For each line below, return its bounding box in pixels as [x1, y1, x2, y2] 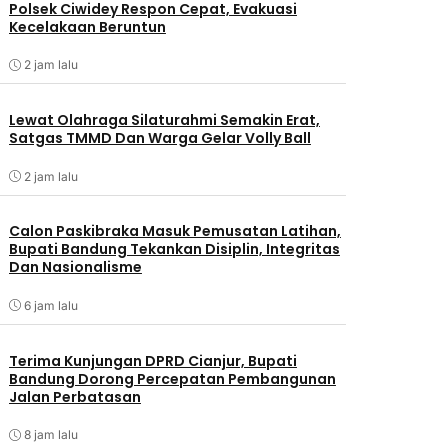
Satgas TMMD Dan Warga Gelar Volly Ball [8, 128, 311, 149]
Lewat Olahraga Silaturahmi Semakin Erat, [8, 110, 320, 131]
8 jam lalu [23, 427, 78, 443]
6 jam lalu [23, 297, 78, 313]
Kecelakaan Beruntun [8, 16, 166, 37]
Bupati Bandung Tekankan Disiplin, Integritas [8, 239, 340, 260]
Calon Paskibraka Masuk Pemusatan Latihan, [8, 221, 341, 242]
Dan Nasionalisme [8, 257, 142, 278]
